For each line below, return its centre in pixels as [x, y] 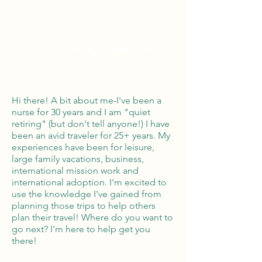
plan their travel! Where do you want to [92, 217]
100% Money [67, 49]
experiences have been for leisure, [83, 147]
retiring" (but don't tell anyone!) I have [91, 124]
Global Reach [94, 16]
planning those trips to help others [84, 206]
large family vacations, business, [78, 159]
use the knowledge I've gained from [87, 194]
